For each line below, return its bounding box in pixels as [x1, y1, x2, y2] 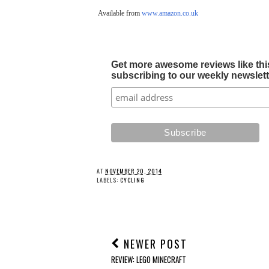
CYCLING [120, 175, 145, 184]
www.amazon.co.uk [142, 8, 198, 17]
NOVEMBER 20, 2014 [105, 166, 162, 175]
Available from [98, 8, 142, 17]
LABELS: [97, 175, 120, 184]
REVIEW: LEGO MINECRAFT [110, 253, 186, 266]
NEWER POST [119, 236, 187, 252]
